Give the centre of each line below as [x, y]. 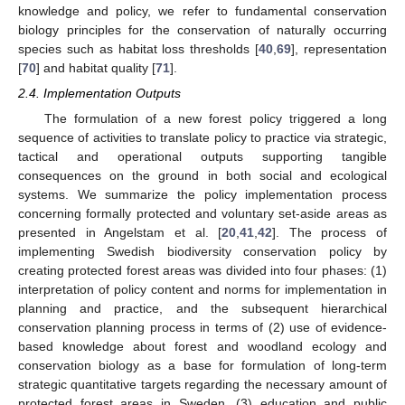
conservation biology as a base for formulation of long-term [202, 366]
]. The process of [330, 233]
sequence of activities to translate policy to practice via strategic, [202, 138]
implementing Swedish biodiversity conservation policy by [202, 252]
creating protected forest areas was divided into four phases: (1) [202, 271]
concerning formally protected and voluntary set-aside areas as [202, 214]
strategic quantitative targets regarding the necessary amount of [202, 385]
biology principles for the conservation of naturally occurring [202, 29]
